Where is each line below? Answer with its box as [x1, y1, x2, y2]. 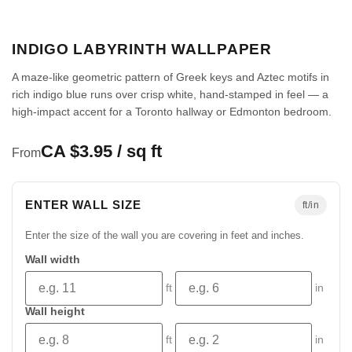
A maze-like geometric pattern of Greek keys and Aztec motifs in [12, 71, 329, 84]
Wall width [25, 254, 80, 266]
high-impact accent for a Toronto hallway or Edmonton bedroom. [12, 105, 332, 119]
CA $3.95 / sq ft [41, 141, 162, 162]
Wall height [25, 306, 85, 318]
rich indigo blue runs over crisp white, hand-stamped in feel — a [12, 88, 328, 101]
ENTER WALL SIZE [25, 198, 141, 212]
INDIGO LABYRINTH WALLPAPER [12, 41, 272, 58]
